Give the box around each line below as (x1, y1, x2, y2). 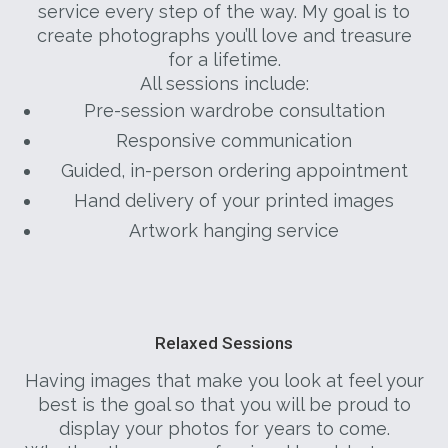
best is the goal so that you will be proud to (37, 394, 411, 416)
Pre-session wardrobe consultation (83, 100, 385, 122)
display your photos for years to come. (58, 418, 390, 440)
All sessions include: (139, 73, 309, 95)
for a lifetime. (167, 49, 281, 71)
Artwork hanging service (129, 220, 339, 242)
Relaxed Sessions (155, 333, 293, 354)
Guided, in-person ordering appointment (60, 160, 408, 182)
